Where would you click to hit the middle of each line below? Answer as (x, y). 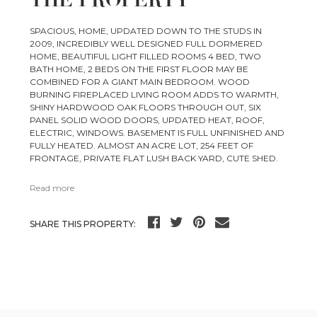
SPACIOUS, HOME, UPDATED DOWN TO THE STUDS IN (146, 31)
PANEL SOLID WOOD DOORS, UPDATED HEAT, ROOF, (148, 120)
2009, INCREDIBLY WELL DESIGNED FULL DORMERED (146, 44)
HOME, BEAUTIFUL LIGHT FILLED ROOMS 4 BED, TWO (146, 57)
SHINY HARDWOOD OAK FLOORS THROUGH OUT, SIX (146, 108)
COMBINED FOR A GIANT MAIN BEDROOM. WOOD (140, 82)
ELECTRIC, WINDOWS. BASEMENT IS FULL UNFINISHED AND (157, 133)
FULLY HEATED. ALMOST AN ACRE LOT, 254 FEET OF (142, 146)
